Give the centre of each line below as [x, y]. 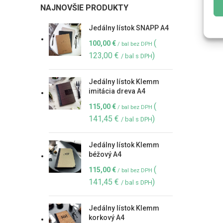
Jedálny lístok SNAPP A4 [129, 28]
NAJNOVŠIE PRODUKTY [84, 8]
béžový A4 [105, 154]
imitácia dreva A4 [117, 91]
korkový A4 [107, 218]
